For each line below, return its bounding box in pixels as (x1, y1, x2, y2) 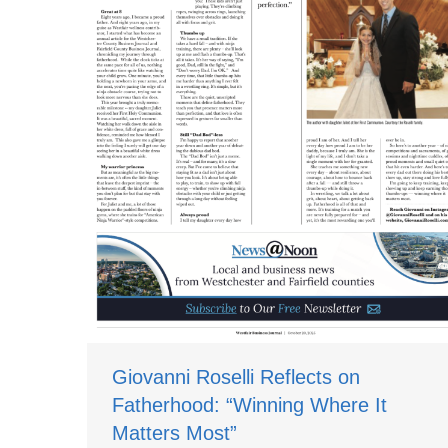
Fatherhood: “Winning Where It (112, 394, 387, 417)
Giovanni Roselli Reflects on (112, 366, 360, 389)
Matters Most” (112, 422, 237, 445)
